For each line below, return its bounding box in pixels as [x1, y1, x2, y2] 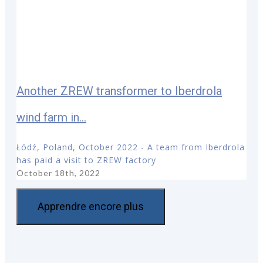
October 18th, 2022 [16, 167, 100, 178]
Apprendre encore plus [38, 200, 144, 213]
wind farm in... [16, 110, 86, 125]
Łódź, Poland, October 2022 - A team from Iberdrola [16, 141, 245, 153]
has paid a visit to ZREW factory [16, 154, 156, 166]
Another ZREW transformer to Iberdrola [16, 84, 222, 99]
